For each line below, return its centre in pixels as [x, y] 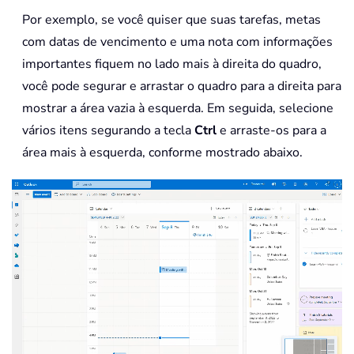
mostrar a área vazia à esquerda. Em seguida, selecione [178, 108]
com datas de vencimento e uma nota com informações [177, 41]
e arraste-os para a [271, 130]
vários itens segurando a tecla [108, 130]
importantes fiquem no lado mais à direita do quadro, [172, 64]
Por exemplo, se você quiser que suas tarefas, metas [171, 19]
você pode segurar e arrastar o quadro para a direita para [182, 86]
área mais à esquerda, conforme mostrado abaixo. [162, 152]
